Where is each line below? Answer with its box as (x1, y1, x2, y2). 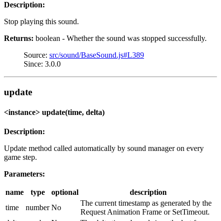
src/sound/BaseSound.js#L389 (49, 50, 144, 59)
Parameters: (4, 170, 45, 179)
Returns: (4, 34, 34, 42)
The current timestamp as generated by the (80, 199, 212, 208)
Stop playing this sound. (4, 17, 79, 26)
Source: (24, 50, 49, 59)
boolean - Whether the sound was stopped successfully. (34, 34, 207, 42)
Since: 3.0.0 (24, 59, 61, 68)
